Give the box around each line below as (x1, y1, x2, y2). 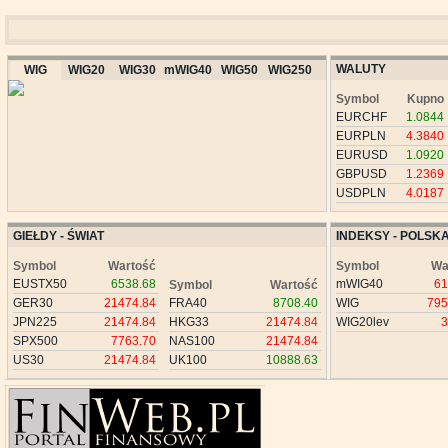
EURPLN (335, 129, 386, 143)
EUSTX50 (13, 277, 67, 291)
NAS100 (169, 334, 215, 348)
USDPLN (335, 186, 386, 200)
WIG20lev (336, 315, 389, 329)
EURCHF (335, 110, 387, 124)
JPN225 (13, 315, 57, 329)
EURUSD (335, 148, 388, 162)
